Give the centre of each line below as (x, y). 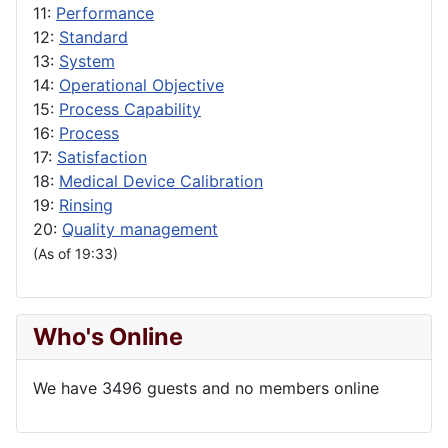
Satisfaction (102, 156)
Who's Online (108, 336)
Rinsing (86, 204)
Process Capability (130, 108)
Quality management (140, 228)
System (87, 60)
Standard (93, 36)
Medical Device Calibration (161, 180)
